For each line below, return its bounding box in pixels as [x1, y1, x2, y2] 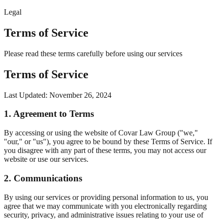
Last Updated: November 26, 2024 [4, 90, 111, 99]
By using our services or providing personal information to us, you [4, 193, 208, 201]
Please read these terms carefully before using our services [4, 49, 182, 58]
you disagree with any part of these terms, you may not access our [4, 146, 206, 155]
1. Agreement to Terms [4, 109, 94, 119]
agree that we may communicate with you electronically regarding [4, 201, 207, 210]
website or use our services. [4, 155, 88, 164]
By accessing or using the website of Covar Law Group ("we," [4, 129, 198, 137]
